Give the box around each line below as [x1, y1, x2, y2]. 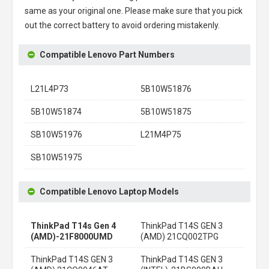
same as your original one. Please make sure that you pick [25, 6, 243, 16]
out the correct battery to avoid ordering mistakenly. [25, 20, 220, 30]
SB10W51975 [31, 153, 82, 162]
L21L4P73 [31, 84, 68, 94]
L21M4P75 [141, 130, 181, 139]
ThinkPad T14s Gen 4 [31, 221, 116, 231]
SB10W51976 [31, 130, 82, 139]
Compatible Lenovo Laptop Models [40, 187, 179, 196]
